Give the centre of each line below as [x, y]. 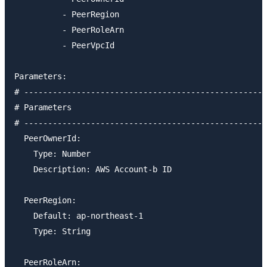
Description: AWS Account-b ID [93, 169]
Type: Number [52, 153]
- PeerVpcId [64, 45]
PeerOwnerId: [48, 138]
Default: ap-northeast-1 [79, 215]
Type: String [52, 231]
